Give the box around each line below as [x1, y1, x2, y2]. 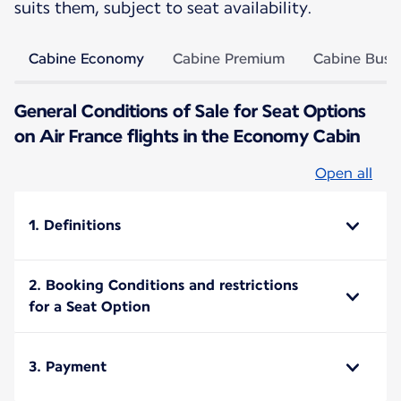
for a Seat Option [29, 297, 150, 315]
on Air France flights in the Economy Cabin [14, 124, 360, 147]
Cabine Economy [29, 49, 144, 67]
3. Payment [29, 357, 107, 375]
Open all [315, 164, 372, 182]
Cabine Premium [173, 49, 285, 67]
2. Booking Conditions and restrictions [29, 276, 298, 294]
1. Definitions [29, 216, 121, 234]
